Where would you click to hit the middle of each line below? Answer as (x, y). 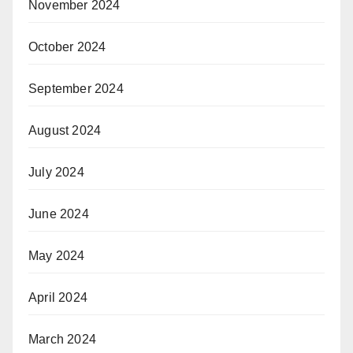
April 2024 (58, 297)
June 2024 (59, 214)
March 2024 (62, 339)
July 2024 (56, 172)
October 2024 (67, 47)
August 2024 (65, 130)
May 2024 (57, 256)
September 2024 (76, 89)
